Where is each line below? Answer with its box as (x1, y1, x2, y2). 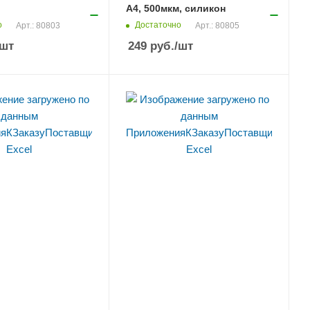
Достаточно (135, 20, 182, 30)
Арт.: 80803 (15, 20, 60, 30)
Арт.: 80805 (195, 20, 240, 30)
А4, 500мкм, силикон (126, 2, 226, 14)
